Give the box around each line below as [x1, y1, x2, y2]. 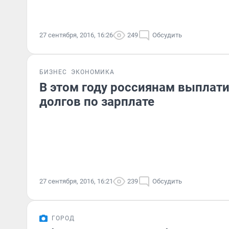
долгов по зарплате [39, 95, 154, 109]
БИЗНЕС [39, 68, 67, 76]
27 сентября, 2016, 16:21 [39, 177, 113, 185]
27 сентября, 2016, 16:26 [39, 31, 113, 39]
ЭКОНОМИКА [71, 68, 114, 76]
